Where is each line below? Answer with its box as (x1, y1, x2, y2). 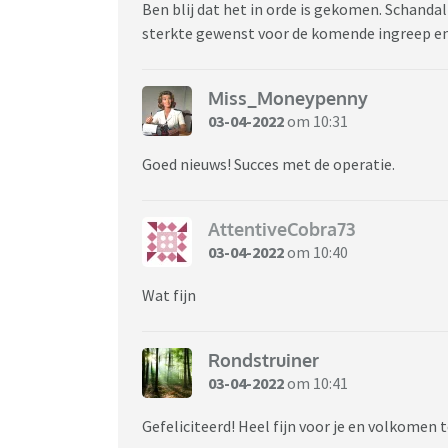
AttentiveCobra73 (208, 218, 355, 241)
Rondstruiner (208, 349, 319, 372)
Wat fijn (142, 284, 196, 305)
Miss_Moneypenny (208, 87, 368, 110)
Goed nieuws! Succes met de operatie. (142, 153, 395, 174)
